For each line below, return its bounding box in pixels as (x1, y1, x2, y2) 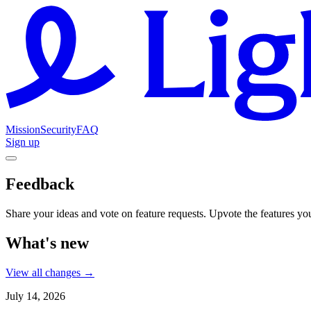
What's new (6, 233, 89, 252)
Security (40, 124, 76, 135)
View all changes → (6, 266, 94, 278)
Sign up (6, 136, 40, 148)
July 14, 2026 (6, 289, 65, 302)
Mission (6, 124, 40, 135)
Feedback (6, 174, 74, 193)
